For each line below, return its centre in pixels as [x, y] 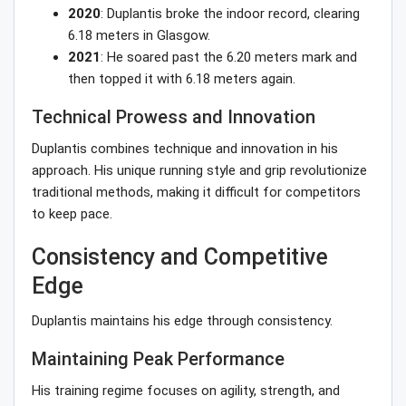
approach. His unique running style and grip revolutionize [199, 171]
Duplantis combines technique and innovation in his [185, 149]
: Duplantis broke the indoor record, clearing [230, 14]
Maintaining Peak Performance [158, 359]
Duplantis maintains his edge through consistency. [182, 321]
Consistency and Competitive [180, 257]
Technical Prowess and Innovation [174, 117]
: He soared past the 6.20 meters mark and [229, 58]
